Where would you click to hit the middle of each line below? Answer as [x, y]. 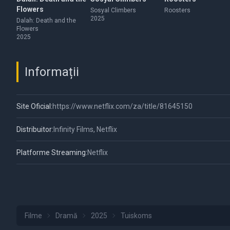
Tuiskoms [136, 216]
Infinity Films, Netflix [85, 129]
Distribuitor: [35, 129]
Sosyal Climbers [113, 10]
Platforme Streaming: [52, 152]
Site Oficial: [34, 106]
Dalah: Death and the [46, 21]
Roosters [177, 10]
